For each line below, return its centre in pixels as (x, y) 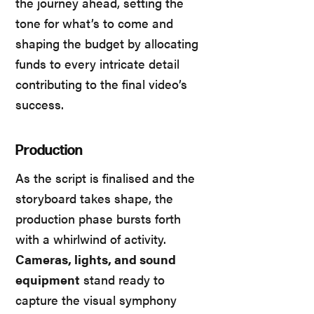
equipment (48, 280)
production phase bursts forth (98, 219)
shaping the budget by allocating (107, 43)
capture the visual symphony (96, 300)
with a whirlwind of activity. (91, 239)
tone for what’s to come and (94, 23)
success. (40, 104)
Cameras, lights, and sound (96, 259)
